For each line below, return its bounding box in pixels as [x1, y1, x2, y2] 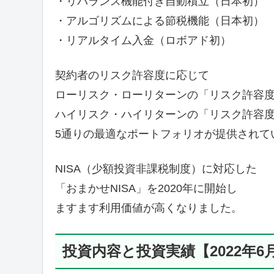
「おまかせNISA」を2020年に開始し [54, 182, 237, 195]
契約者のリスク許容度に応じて [54, 69, 209, 82]
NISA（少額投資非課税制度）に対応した [54, 163, 257, 176]
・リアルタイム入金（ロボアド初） [54, 34, 231, 47]
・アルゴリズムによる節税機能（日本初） [54, 15, 264, 28]
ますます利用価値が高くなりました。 [54, 202, 242, 215]
